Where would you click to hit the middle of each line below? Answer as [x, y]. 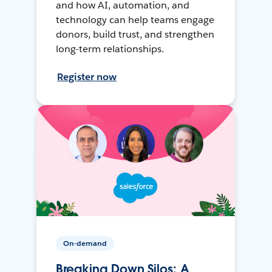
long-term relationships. [110, 49]
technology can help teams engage [135, 19]
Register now [87, 76]
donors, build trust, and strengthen [135, 34]
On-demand [85, 243]
